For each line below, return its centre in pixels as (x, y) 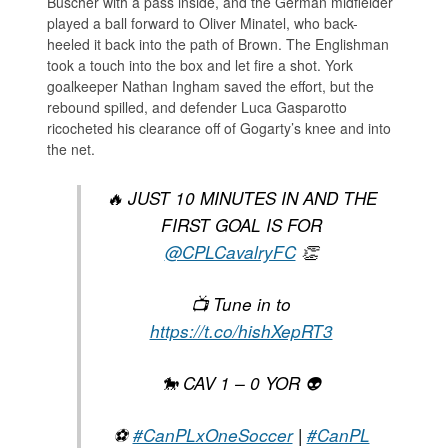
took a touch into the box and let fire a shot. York (200, 64)
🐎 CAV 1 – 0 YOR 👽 (241, 382)
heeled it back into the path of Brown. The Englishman (218, 43)
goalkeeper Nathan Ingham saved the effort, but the (211, 85)
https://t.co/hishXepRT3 (241, 330)
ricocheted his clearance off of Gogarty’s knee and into (219, 127)
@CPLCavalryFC (230, 251)
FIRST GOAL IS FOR (241, 224)
